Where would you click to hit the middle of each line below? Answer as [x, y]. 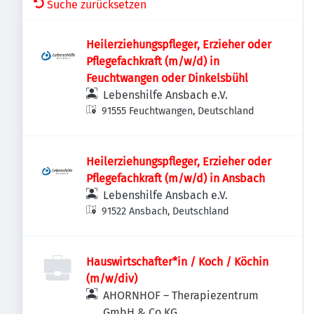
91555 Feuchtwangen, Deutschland [178, 111]
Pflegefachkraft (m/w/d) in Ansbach [176, 178]
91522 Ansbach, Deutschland [166, 211]
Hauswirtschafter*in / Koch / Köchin [177, 262]
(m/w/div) [112, 279]
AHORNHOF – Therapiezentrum [181, 295]
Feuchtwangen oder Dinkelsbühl [167, 78]
